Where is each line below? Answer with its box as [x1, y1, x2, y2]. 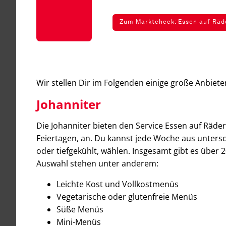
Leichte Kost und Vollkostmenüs [56, 178, 179, 190]
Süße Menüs [56, 203, 103, 215]
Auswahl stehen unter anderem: [36, 157, 158, 169]
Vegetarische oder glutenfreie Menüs [56, 191, 197, 202]
